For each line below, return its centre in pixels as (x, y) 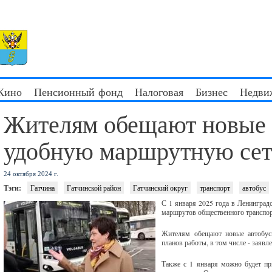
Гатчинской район (94, 188)
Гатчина (43, 188)
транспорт (215, 188)
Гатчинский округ (161, 188)
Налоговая (159, 92)
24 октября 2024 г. (31, 174)
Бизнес (212, 92)
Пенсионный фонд (78, 92)
